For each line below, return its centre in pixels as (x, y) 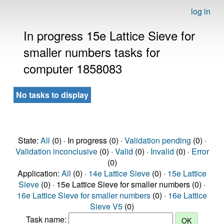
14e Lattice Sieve (119, 173)
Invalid (162, 151)
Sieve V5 (106, 206)
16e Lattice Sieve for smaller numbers (84, 195)
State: (29, 140)
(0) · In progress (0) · (87, 140)
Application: (39, 173)
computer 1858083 (73, 68)
